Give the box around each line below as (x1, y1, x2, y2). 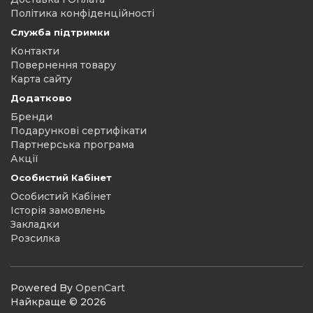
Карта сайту (10, 73, 72, 85)
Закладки (10, 218, 59, 231)
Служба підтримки (10, 27, 110, 38)
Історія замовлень (10, 204, 105, 217)
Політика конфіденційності (10, 7, 154, 20)
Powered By (10, 282, 75, 294)
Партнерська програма (10, 138, 134, 151)
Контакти (10, 45, 59, 57)
